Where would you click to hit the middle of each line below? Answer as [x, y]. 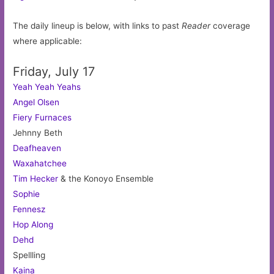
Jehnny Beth [38, 133]
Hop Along [33, 225]
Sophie [27, 194]
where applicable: [48, 41]
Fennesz [29, 209]
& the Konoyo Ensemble [106, 179]
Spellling [29, 255]
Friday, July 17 [54, 72]
